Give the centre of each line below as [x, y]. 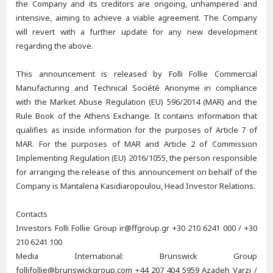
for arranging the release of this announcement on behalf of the [136, 172]
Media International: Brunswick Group [136, 256]
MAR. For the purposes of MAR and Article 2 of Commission [136, 144]
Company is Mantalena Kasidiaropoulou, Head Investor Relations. [136, 186]
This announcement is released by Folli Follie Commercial [136, 74]
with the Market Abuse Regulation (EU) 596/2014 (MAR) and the [136, 102]
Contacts [32, 214]
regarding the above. [55, 46]
